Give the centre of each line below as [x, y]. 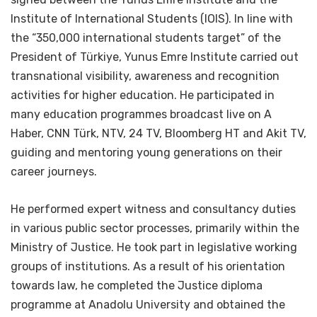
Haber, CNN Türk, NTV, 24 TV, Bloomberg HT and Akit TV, [158, 133]
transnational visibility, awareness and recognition [145, 76]
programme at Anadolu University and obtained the [148, 305]
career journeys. [54, 172]
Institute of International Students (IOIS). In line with [152, 19]
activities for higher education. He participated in [143, 95]
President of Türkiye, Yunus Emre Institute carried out [155, 57]
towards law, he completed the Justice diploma [137, 286]
